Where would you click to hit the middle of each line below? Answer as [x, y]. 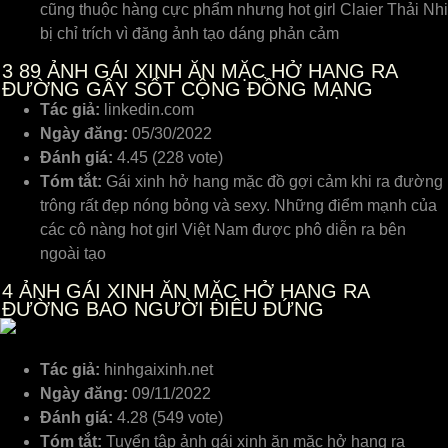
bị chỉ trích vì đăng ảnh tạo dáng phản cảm [191, 33]
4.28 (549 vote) [170, 417]
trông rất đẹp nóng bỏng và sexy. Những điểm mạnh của [238, 205]
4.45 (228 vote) [170, 157]
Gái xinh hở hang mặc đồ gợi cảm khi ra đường [272, 181]
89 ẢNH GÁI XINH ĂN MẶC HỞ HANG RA [205, 71]
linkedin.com [147, 109]
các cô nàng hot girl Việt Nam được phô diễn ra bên [223, 229]
